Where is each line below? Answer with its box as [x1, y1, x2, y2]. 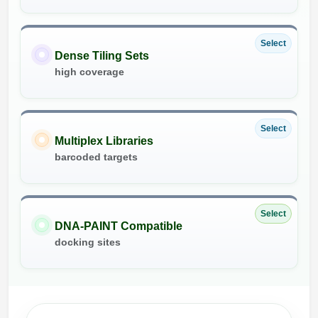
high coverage [55, 66, 124, 78]
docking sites [55, 236, 121, 248]
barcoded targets [55, 151, 138, 163]
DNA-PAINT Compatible [55, 220, 182, 233]
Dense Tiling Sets [55, 50, 149, 62]
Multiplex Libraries [55, 135, 153, 148]
